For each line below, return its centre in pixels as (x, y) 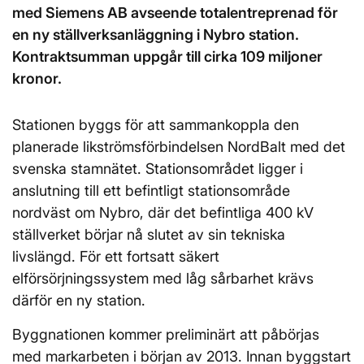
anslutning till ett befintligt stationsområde (151, 191)
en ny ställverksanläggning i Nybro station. (156, 35)
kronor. (37, 78)
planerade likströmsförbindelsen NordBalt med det (179, 147)
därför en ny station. (79, 300)
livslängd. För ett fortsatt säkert (116, 256)
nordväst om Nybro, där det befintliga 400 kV (163, 212)
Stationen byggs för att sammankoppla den (156, 125)
